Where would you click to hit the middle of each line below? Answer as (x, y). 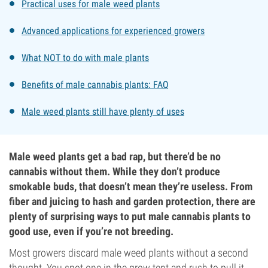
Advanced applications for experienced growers (113, 31)
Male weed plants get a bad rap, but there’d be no (115, 156)
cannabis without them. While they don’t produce (115, 171)
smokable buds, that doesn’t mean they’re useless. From (131, 186)
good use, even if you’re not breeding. (91, 231)
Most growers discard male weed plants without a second (129, 253)
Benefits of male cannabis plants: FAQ (95, 85)
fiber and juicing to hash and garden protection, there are (132, 201)
